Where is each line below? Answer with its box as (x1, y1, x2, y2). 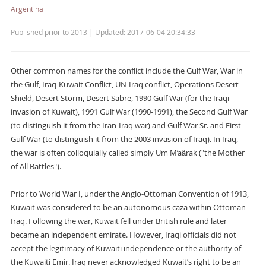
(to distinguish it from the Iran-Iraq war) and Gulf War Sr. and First (10, 120, 241, 131)
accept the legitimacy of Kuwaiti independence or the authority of (10, 243, 241, 254)
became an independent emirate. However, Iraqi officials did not (10, 229, 236, 240)
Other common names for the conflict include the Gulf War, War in (10, 65, 243, 76)
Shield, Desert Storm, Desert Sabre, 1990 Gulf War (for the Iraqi (10, 93, 229, 103)
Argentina (10, 4, 43, 14)
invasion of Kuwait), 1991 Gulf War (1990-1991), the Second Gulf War (10, 106, 248, 117)
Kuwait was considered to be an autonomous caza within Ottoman (10, 202, 246, 213)
